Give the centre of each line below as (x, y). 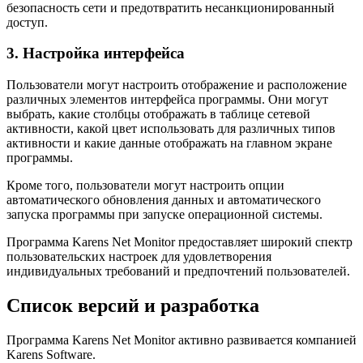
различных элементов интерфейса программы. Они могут (167, 100)
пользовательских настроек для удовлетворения (139, 257)
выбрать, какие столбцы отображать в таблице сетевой (158, 114)
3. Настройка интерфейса (96, 53)
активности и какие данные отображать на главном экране (169, 143)
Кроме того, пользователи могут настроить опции (145, 186)
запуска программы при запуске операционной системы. (164, 215)
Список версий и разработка (133, 305)
